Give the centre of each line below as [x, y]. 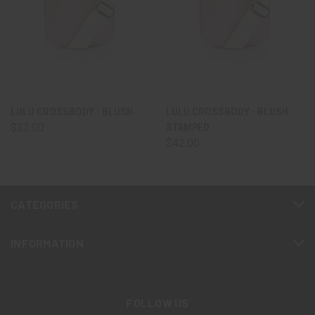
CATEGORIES [45, 205]
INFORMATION [47, 243]
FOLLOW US [157, 303]
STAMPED [188, 128]
